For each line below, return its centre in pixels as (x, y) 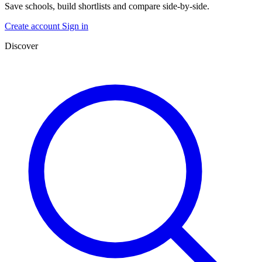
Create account (33, 26)
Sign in (75, 26)
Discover (21, 46)
